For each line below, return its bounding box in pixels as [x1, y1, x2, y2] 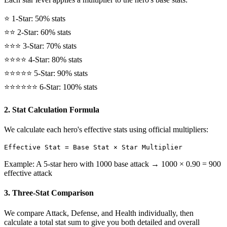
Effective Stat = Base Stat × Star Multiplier [4, 143, 182, 152]
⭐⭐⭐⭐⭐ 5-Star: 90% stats [4, 68, 88, 78]
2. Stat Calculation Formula [4, 105, 99, 114]
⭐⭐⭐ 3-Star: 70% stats [4, 41, 77, 50]
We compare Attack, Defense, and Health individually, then [4, 208, 194, 217]
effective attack [4, 169, 52, 178]
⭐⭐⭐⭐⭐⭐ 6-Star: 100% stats [4, 82, 97, 91]
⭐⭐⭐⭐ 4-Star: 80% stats [4, 55, 82, 64]
